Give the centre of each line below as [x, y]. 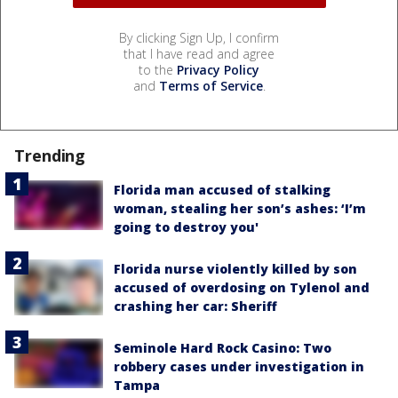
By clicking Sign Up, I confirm [199, 37]
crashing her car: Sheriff [195, 306]
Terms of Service [211, 85]
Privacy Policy [218, 69]
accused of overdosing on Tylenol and [242, 287]
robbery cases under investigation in [239, 366]
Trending [50, 155]
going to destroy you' [186, 227]
